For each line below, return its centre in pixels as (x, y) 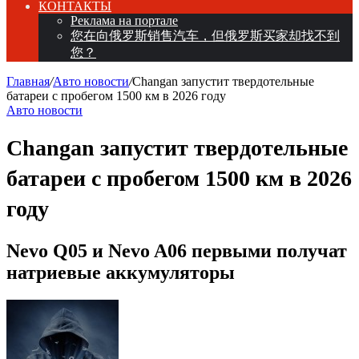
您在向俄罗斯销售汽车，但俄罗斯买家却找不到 (205, 36)
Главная (28, 81)
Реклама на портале (124, 20)
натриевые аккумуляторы (121, 272)
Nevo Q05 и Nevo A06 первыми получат (177, 250)
